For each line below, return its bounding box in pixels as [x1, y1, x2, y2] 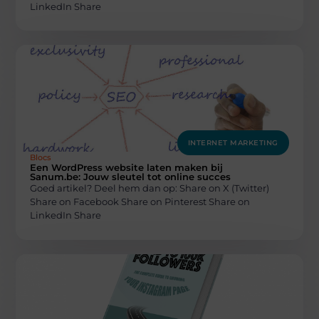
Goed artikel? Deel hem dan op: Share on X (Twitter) [30, 182, 270, 194]
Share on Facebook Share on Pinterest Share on [30, 196, 251, 208]
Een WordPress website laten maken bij [30, 162, 224, 174]
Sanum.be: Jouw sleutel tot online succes [30, 171, 231, 183]
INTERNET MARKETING [187, 138, 278, 148]
